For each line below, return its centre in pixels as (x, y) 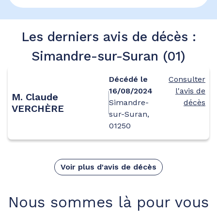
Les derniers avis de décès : (108, 37)
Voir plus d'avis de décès (108, 167)
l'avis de (190, 91)
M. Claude (35, 97)
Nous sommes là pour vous (108, 202)
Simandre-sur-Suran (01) (108, 56)
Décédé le (128, 79)
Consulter (187, 79)
